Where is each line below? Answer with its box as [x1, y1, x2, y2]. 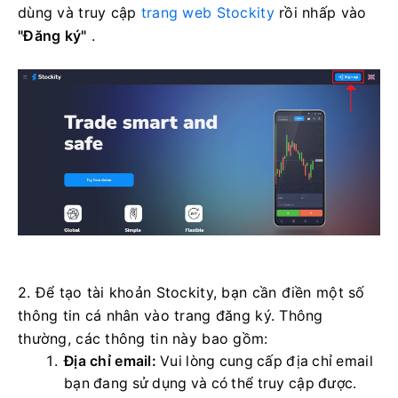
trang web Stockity [140, 3, 275, 21]
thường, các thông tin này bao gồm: [18, 329, 268, 347]
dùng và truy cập [18, 3, 141, 21]
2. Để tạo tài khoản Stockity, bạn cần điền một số [18, 283, 365, 301]
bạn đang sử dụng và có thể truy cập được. [64, 374, 357, 392]
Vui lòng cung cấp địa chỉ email [155, 352, 373, 370]
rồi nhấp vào [274, 3, 367, 21]
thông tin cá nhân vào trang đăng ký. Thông [18, 306, 323, 324]
